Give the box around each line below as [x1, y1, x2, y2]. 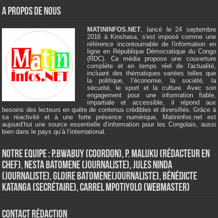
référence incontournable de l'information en [87, 40, 216, 48]
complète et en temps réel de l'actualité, [87, 62, 216, 70]
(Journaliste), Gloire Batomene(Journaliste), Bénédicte [2, 171, 198, 183]
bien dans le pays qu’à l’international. [2, 128, 107, 136]
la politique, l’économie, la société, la [87, 77, 216, 85]
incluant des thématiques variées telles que [87, 70, 216, 77]
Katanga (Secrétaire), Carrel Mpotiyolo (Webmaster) [2, 182, 190, 194]
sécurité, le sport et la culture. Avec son [87, 84, 216, 92]
